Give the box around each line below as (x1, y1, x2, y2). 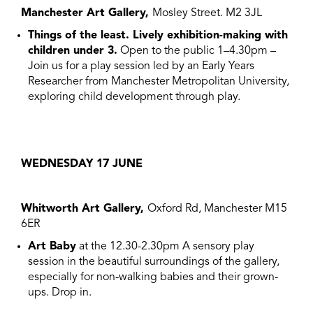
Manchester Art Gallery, (21, 8, 152, 19)
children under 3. (28, 45, 117, 57)
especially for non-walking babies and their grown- (28, 272, 278, 283)
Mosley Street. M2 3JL (152, 8, 262, 19)
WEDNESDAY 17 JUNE (21, 159, 143, 170)
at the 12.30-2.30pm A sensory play (76, 241, 254, 252)
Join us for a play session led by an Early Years (28, 61, 254, 72)
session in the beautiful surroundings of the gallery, (28, 256, 279, 268)
